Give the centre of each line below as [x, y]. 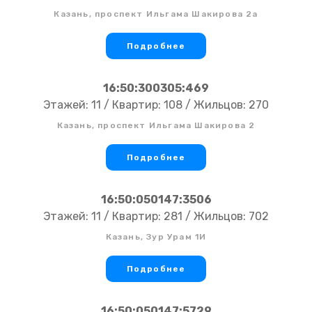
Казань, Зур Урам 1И [156, 237]
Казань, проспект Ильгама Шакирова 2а [156, 14]
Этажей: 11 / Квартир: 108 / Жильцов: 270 [156, 105]
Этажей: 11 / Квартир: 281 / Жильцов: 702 [156, 217]
